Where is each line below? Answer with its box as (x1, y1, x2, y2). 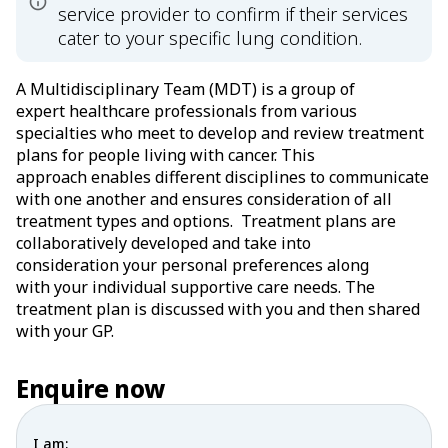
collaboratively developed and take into (16, 232, 311, 254)
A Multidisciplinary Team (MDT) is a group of (16, 78, 355, 100)
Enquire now (16, 372, 166, 405)
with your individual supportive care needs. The (16, 276, 375, 298)
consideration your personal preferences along (16, 254, 369, 276)
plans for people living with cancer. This (16, 144, 315, 166)
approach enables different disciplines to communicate (16, 166, 429, 188)
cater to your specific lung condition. (58, 26, 362, 50)
